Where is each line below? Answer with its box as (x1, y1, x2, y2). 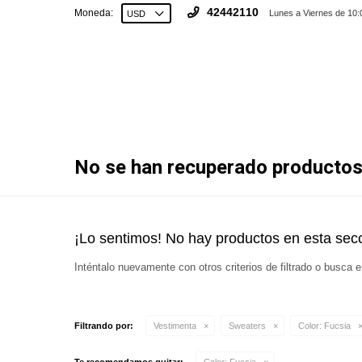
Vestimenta (154, 321, 196, 330)
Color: (298, 321, 322, 330)
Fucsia (322, 321, 351, 330)
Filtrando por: (74, 321, 133, 330)
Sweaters (229, 321, 266, 330)
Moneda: (74, 7, 113, 19)
